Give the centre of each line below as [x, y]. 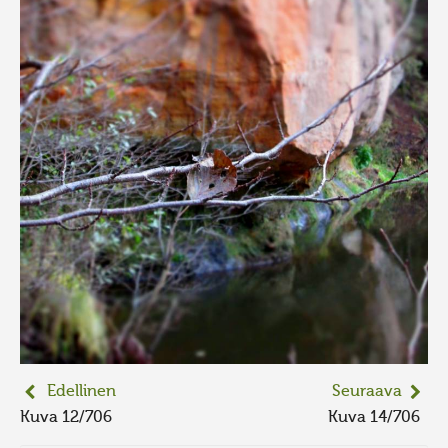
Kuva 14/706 [378, 417]
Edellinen [81, 391]
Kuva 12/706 [70, 417]
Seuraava [366, 391]
